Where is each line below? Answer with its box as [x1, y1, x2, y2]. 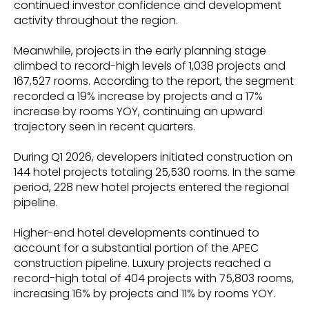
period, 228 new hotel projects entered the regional [14, 179, 289, 195]
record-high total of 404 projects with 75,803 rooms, [14, 270, 294, 286]
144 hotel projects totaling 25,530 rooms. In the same [14, 163, 295, 180]
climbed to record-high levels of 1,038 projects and [14, 57, 286, 74]
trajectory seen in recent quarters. [14, 118, 195, 134]
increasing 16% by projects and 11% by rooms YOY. [14, 285, 275, 301]
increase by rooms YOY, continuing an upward [14, 103, 263, 119]
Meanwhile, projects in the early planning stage [14, 42, 266, 59]
